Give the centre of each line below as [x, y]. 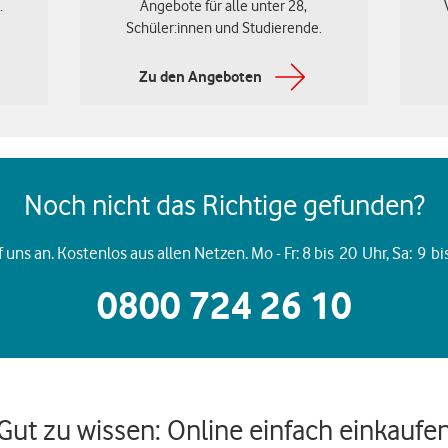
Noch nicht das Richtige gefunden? [224, 205]
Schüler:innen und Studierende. [223, 28]
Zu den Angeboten [201, 76]
